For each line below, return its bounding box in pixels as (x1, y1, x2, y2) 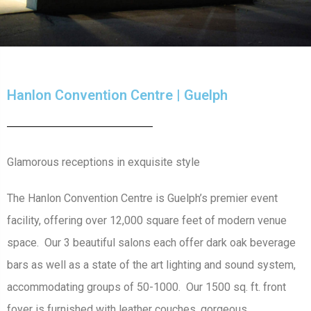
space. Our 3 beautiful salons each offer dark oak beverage (7, 236, 296, 250)
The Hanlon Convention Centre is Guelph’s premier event (7, 192, 278, 205)
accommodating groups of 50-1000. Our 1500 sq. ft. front (7, 280, 286, 294)
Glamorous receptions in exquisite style (7, 155, 200, 169)
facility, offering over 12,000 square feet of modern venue (7, 214, 287, 228)
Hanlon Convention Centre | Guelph (7, 87, 228, 104)
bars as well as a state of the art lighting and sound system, (7, 258, 296, 272)
